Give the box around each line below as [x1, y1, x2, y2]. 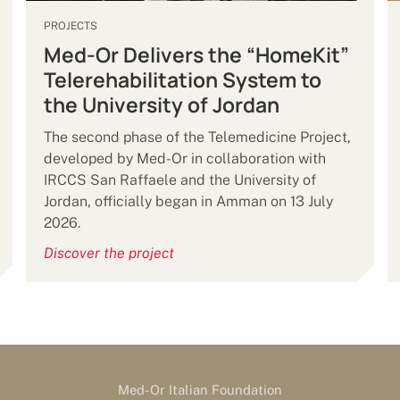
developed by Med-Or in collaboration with [44, 150, 327, 168]
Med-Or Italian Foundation [118, 382, 282, 398]
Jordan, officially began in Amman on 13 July [44, 193, 334, 211]
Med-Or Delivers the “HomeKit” [44, 41, 350, 70]
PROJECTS [44, 20, 98, 33]
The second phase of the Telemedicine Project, [44, 129, 352, 146]
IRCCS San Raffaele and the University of [44, 171, 317, 189]
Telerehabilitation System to [44, 66, 322, 95]
